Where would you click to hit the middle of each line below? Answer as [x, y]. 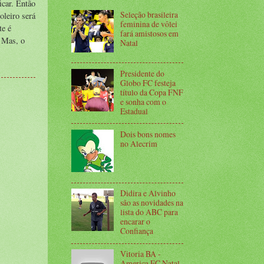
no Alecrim [138, 144]
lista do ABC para [149, 212]
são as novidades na [151, 203]
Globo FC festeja [148, 82]
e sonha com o [143, 101]
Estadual [134, 111]
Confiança [136, 231]
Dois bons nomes [148, 134]
